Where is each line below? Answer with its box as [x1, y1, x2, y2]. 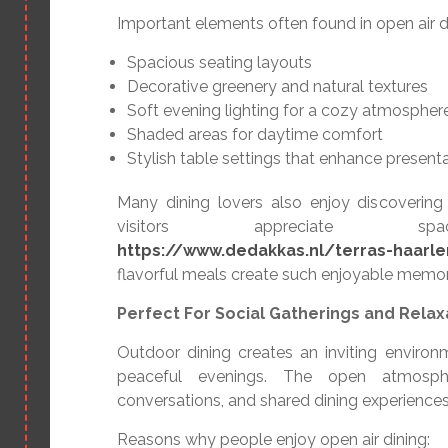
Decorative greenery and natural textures [127, 77, 428, 97]
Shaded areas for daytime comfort [127, 125, 383, 145]
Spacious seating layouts [127, 53, 312, 73]
